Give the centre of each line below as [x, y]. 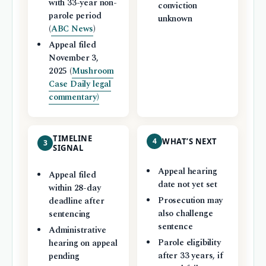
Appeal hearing [187, 171]
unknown [175, 19]
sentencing [69, 214]
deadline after [76, 201]
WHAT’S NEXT [190, 141]
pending [64, 256]
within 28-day [75, 188]
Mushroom [93, 72]
